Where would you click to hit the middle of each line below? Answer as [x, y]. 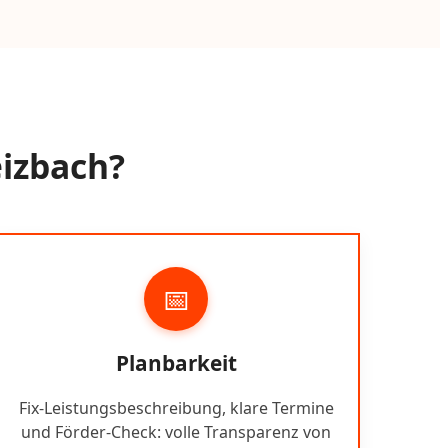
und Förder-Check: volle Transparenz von [176, 431]
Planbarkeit [176, 362]
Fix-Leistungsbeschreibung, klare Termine [176, 407]
